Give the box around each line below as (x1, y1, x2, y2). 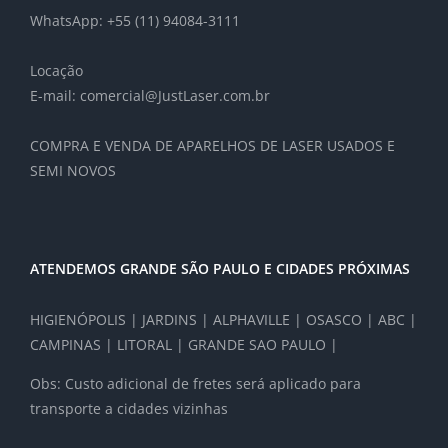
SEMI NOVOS (30, 161, 116, 181)
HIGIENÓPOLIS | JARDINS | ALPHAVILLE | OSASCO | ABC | (30, 310, 417, 330)
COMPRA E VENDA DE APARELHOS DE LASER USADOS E (30, 136, 395, 156)
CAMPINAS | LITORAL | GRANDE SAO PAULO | (30, 335, 338, 355)
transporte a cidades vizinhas (30, 399, 228, 419)
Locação (30, 61, 83, 81)
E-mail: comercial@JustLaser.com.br (30, 86, 270, 106)
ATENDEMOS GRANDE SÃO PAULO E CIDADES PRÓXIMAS (30, 259, 410, 279)
